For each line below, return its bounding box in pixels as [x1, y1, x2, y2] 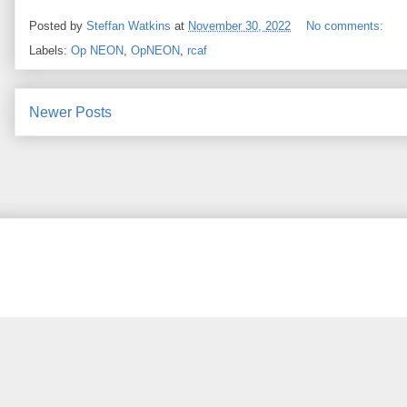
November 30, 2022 [188, 19, 291, 34]
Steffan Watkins [86, 19, 171, 34]
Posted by [29, 19, 86, 34]
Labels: [29, 44, 71, 58]
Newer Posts [29, 104, 112, 121]
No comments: [306, 19, 387, 34]
